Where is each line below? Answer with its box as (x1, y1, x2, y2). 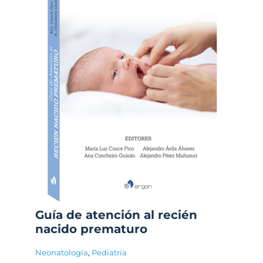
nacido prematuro (35, 221, 147, 236)
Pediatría (92, 247, 127, 257)
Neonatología (35, 247, 88, 257)
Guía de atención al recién (35, 207, 197, 222)
